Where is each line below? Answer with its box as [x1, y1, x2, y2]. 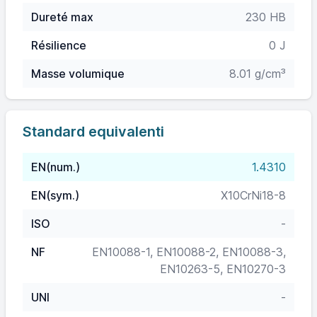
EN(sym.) [31, 188, 79, 202]
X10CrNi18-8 [221, 188, 286, 202]
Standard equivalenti [23, 123, 164, 140]
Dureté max [31, 10, 93, 24]
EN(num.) [31, 160, 80, 174]
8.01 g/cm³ [229, 67, 286, 81]
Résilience [31, 38, 86, 52]
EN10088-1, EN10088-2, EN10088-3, [92, 245, 286, 259]
